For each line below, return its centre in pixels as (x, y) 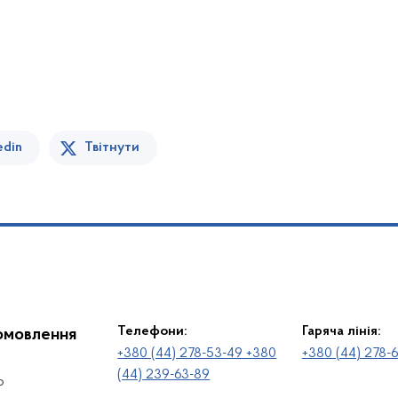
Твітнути (112, 147)
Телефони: (153, 331)
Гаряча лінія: (341, 331)
